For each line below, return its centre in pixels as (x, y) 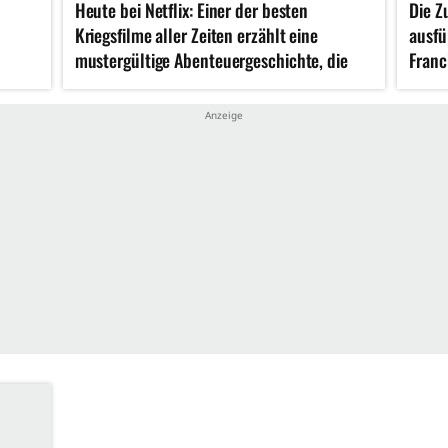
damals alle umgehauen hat (169, 84)
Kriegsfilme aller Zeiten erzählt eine (196, 34)
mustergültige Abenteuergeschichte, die (211, 59)
